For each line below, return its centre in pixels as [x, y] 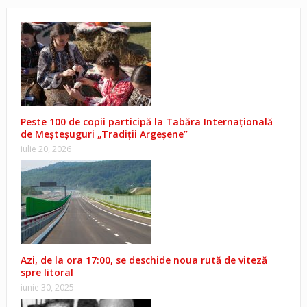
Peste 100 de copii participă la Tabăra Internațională [146, 122]
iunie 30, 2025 [47, 288]
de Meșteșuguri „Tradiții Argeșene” [104, 134]
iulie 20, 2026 [46, 149]
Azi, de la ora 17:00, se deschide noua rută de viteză [144, 260]
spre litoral [47, 273]
